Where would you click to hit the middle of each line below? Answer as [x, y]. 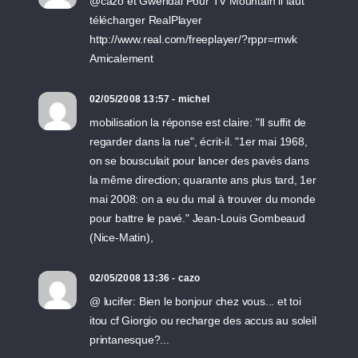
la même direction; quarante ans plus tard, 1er [203, 180]
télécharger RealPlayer [146, 20]
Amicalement [121, 58]
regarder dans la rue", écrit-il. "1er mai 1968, [199, 141]
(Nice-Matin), [121, 237]
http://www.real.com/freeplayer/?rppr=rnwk [193, 39]
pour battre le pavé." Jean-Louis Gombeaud [197, 218]
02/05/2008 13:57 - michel [149, 99]
